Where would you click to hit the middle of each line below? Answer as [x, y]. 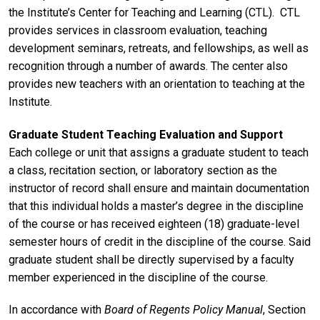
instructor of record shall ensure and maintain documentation [159, 188]
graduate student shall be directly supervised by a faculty [151, 259]
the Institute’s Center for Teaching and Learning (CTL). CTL [154, 12]
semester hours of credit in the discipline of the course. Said [160, 241]
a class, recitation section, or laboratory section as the [143, 170]
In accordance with [56, 310]
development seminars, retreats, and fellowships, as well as [159, 48]
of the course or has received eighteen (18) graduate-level [154, 224]
